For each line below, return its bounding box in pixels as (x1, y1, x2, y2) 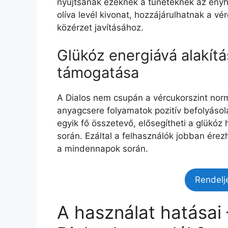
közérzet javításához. (57, 22, 144, 33)
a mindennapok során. (57, 144, 148, 154)
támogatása (57, 64, 139, 82)
